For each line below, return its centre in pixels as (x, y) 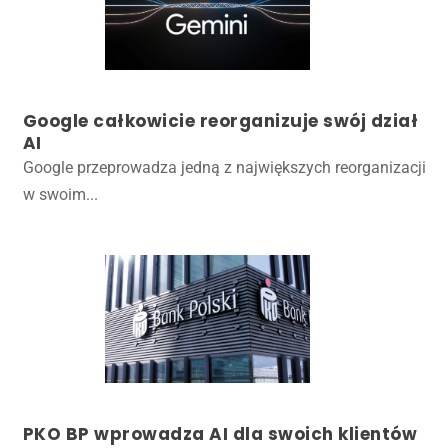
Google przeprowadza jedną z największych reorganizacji (224, 167)
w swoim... (60, 194)
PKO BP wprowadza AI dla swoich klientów (220, 433)
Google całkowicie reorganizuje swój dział (220, 120)
